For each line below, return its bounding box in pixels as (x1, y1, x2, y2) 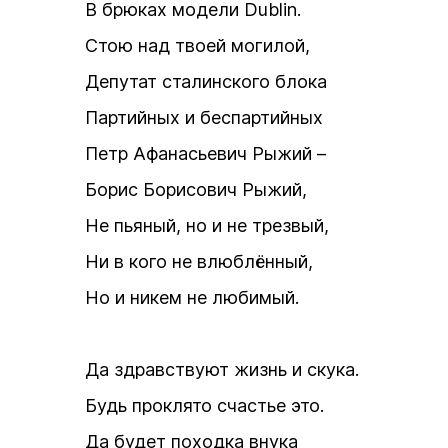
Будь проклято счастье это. (85, 395, 324, 416)
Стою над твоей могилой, (85, 35, 310, 56)
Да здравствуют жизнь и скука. (85, 359, 359, 380)
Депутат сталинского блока (85, 71, 327, 92)
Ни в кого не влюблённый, (85, 251, 313, 272)
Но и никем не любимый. (85, 287, 299, 308)
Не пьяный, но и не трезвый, (85, 215, 329, 236)
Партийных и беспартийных (85, 107, 323, 128)
